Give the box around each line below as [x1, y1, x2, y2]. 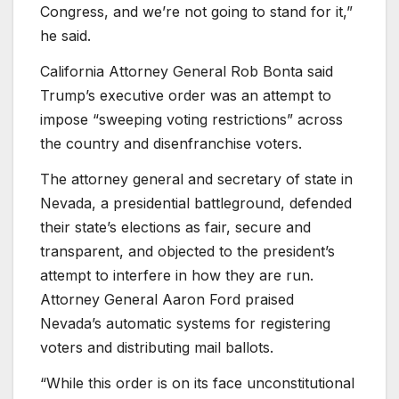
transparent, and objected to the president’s [40, 241, 335, 260]
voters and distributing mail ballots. [40, 338, 273, 356]
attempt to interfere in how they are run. [40, 265, 313, 284]
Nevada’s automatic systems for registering [40, 313, 330, 332]
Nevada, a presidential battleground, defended [40, 193, 352, 212]
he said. [40, 27, 91, 45]
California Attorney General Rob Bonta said [40, 62, 333, 81]
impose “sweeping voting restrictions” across [40, 110, 343, 129]
